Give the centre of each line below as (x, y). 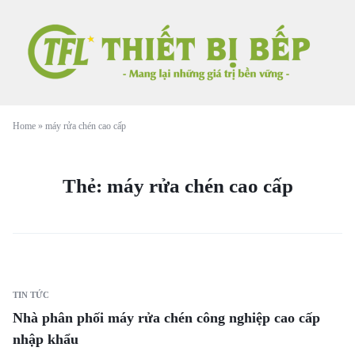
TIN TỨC (31, 294)
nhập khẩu (46, 339)
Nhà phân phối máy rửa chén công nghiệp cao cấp (166, 317)
